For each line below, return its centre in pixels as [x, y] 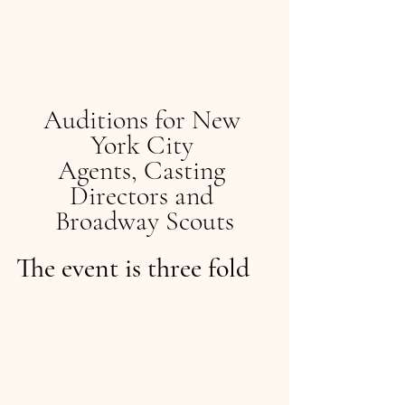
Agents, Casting [145, 170]
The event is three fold [139, 268]
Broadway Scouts [145, 221]
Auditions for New [145, 120]
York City [145, 145]
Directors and [145, 196]
